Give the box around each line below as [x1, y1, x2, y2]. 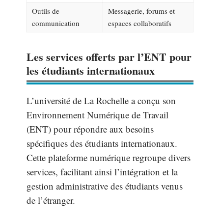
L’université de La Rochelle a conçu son [27, 94, 176, 107]
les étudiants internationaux [27, 62, 155, 79]
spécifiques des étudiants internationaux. [27, 137, 177, 149]
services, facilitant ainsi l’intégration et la [27, 165, 178, 178]
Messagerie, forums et [108, 6, 175, 16]
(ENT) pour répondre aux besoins [27, 123, 154, 135]
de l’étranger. [27, 194, 75, 206]
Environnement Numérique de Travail [27, 109, 168, 121]
